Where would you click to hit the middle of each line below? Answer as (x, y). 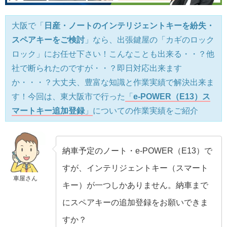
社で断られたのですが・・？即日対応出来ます (97, 68)
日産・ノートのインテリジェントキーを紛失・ (129, 26)
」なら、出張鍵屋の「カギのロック (149, 40)
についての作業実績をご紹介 (145, 111)
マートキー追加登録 (48, 111)
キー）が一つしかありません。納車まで (135, 185)
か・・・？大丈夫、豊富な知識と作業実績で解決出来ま (113, 83)
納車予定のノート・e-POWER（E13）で (137, 151)
